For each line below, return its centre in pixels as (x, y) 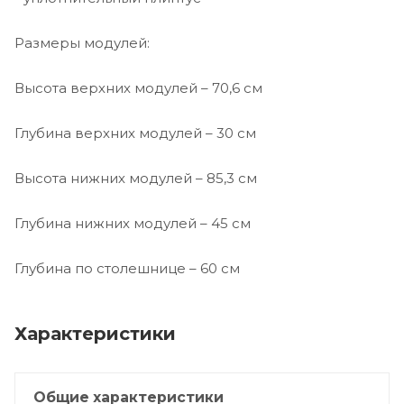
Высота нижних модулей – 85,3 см (136, 179)
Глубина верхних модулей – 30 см (135, 133)
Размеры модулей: (82, 43)
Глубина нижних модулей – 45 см (133, 224)
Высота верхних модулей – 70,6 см (138, 88)
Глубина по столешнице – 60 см (127, 269)
